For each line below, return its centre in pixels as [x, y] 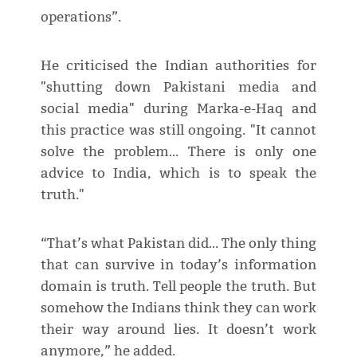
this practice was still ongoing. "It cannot [178, 130]
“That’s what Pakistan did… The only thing [178, 243]
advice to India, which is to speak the [178, 173]
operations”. [80, 17]
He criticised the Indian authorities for [178, 65]
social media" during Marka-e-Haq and [178, 108]
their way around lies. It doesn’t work [178, 329]
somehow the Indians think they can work [178, 308]
